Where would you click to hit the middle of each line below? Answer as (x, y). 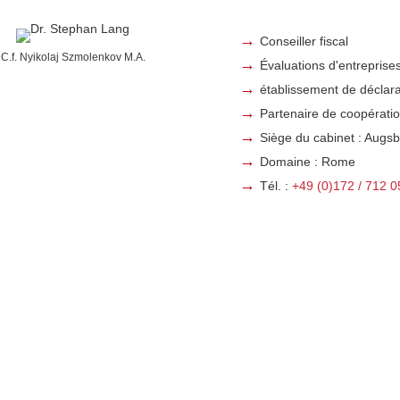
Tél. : (275, 186)
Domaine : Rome (307, 162)
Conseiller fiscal (304, 42)
